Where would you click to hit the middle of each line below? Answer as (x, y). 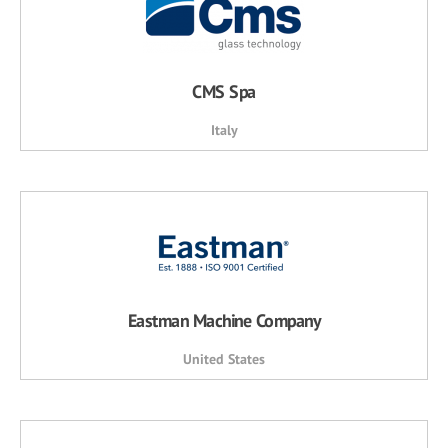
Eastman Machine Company (224, 320)
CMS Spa (224, 91)
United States (224, 359)
